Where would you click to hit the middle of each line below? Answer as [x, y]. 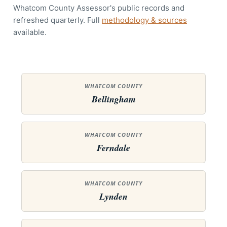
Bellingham [113, 99]
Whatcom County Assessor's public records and [99, 8]
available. [30, 32]
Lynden [113, 196]
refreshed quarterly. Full [58, 20]
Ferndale [113, 148]
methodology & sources [144, 20]
